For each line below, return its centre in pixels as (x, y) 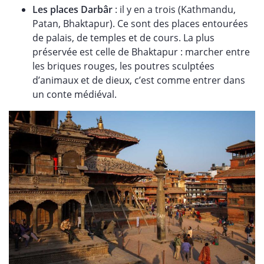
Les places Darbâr (72, 9)
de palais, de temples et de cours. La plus (123, 37)
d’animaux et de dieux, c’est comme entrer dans (139, 80)
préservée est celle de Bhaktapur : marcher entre (141, 52)
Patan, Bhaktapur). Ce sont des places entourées (140, 23)
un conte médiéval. (75, 94)
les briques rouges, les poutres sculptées (123, 66)
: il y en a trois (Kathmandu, (174, 9)
